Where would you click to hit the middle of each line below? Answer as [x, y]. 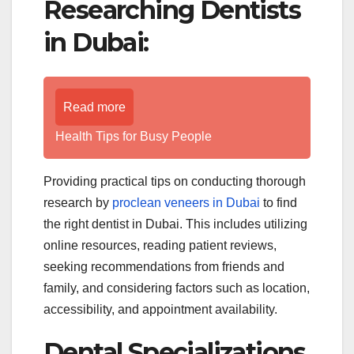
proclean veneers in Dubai [186, 202]
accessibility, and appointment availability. [160, 309]
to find [279, 202]
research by [78, 202]
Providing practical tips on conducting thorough [175, 181]
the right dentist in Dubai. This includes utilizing [175, 224]
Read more [94, 107]
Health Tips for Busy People [134, 136]
